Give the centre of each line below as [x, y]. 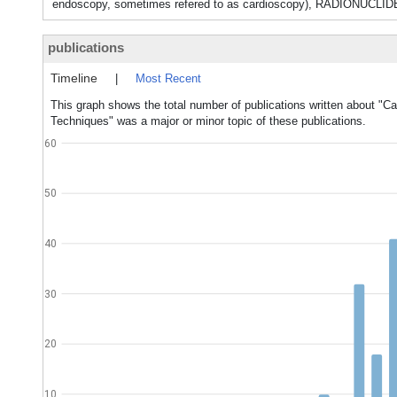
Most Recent [168, 78]
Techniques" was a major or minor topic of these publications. [208, 121]
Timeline [74, 78]
